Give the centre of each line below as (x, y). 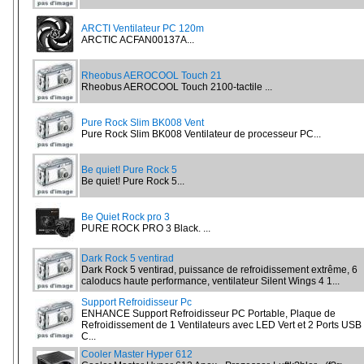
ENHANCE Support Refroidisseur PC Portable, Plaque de (208, 314)
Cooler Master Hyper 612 (137, 354)
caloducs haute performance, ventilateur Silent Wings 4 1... (210, 281)
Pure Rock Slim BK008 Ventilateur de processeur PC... (201, 134)
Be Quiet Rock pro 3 (126, 217)
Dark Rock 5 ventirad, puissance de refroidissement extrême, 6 (219, 270)
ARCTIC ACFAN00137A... (138, 40)
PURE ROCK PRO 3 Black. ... (146, 228)
